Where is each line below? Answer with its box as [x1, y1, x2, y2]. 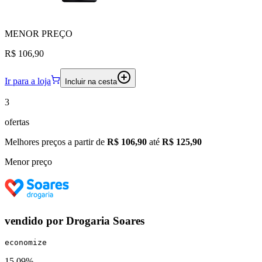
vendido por [5, 214, 66, 227]
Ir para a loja [5, 76, 51, 87]
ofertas [5, 117, 29, 127]
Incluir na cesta [65, 77, 117, 87]
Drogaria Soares [66, 214, 144, 227]
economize [5, 238, 47, 247]
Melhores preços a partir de [5, 137, 107, 147]
